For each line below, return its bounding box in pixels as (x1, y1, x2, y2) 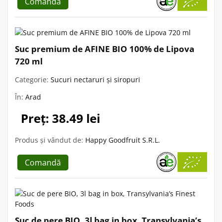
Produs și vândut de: (15, 135, 85, 145)
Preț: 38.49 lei (21, 110, 100, 126)
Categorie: (15, 74, 51, 84)
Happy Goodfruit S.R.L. (85, 135, 160, 145)
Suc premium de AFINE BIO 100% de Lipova (15, 43, 194, 55)
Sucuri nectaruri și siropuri (51, 74, 140, 84)
